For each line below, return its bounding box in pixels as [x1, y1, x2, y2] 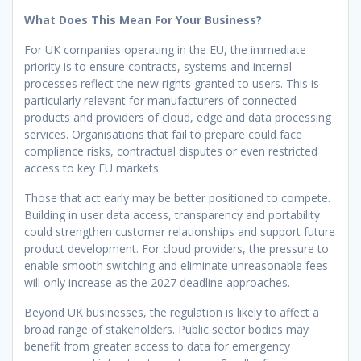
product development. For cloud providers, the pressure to [24, 240, 329, 256]
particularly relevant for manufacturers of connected [24, 92, 297, 108]
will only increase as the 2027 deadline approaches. [24, 274, 290, 290]
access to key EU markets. [24, 160, 161, 176]
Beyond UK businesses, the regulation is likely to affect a [24, 304, 319, 320]
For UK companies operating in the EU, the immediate [24, 41, 306, 57]
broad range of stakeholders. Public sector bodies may [24, 321, 309, 337]
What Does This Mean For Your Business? [24, 11, 262, 27]
